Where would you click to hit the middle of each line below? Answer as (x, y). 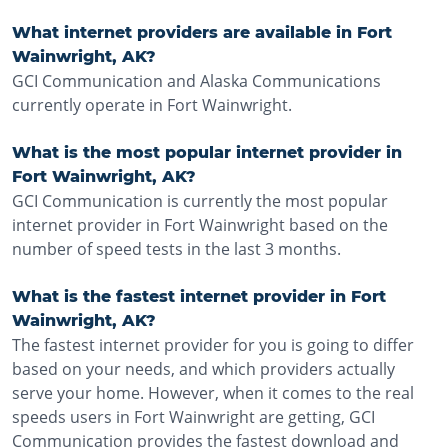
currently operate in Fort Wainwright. (152, 105)
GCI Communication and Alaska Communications (196, 81)
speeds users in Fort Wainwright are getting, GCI (193, 417)
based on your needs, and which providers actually (203, 369)
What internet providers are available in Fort (202, 32)
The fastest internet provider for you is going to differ (213, 345)
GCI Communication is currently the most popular (200, 201)
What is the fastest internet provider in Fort (199, 296)
